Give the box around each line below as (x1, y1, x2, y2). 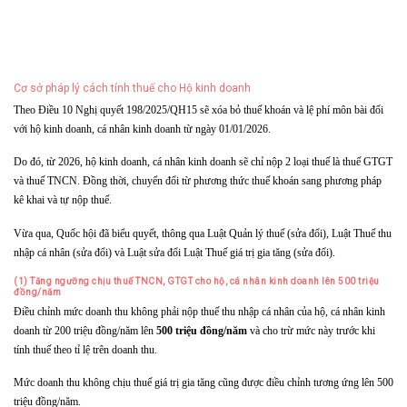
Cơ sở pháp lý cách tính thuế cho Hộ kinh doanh (14, 82, 251, 95)
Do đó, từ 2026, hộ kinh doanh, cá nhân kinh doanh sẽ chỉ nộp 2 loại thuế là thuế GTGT (14, 156, 392, 169)
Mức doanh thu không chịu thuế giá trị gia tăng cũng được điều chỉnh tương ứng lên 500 (14, 377, 393, 390)
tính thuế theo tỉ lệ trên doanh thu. (14, 343, 157, 356)
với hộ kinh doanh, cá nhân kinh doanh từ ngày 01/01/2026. (14, 124, 271, 136)
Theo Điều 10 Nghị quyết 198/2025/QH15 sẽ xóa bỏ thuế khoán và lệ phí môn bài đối (14, 104, 383, 117)
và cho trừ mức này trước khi (247, 324, 375, 337)
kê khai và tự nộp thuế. (14, 194, 112, 207)
